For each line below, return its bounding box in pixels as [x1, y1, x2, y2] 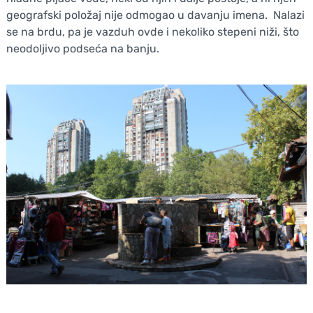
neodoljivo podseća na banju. [6, 41, 159, 55]
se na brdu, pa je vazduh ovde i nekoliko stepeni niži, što [6, 24, 299, 38]
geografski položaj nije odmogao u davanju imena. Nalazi [6, 8, 305, 22]
